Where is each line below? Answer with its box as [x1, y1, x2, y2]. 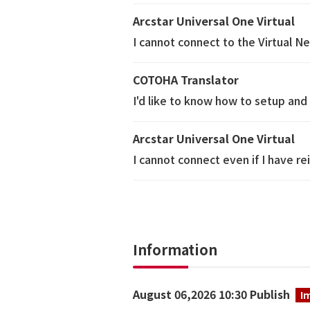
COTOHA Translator [133, 71, 239, 88]
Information [133, 239, 217, 259]
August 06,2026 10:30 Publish [133, 286, 290, 302]
